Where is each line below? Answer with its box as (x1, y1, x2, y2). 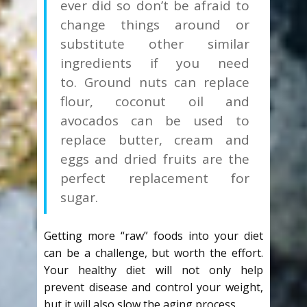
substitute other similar (60, 35, 249, 53)
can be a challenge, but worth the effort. (44, 245, 263, 261)
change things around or (60, 16, 249, 34)
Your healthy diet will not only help (44, 262, 263, 278)
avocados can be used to (60, 112, 249, 130)
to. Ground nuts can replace (60, 73, 249, 92)
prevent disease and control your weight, (44, 280, 263, 295)
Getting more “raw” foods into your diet (44, 228, 263, 244)
